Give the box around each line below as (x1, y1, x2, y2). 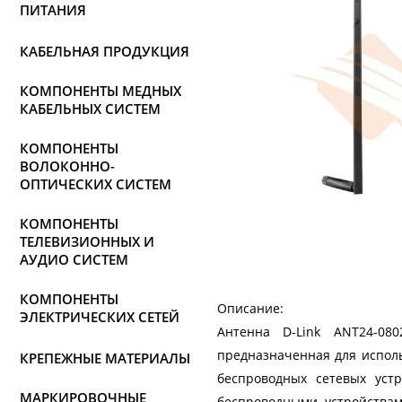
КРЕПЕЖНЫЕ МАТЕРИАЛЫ (20, 349, 190, 367)
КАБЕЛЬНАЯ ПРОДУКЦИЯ (20, 42, 189, 60)
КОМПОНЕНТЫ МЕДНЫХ (20, 82, 181, 100)
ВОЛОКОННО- (20, 157, 115, 175)
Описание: (217, 300, 284, 317)
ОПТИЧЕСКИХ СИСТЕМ (20, 175, 171, 193)
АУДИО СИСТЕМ (20, 250, 128, 268)
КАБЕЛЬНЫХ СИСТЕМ (20, 100, 161, 118)
